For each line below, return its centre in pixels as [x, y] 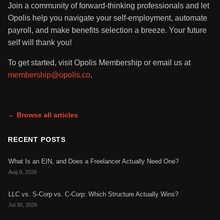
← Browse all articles [43, 115]
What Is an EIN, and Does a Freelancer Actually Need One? [94, 162]
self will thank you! [40, 43]
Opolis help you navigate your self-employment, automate [108, 18]
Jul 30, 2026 [23, 205]
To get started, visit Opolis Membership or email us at [99, 63]
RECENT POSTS [37, 140]
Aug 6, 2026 [23, 172]
